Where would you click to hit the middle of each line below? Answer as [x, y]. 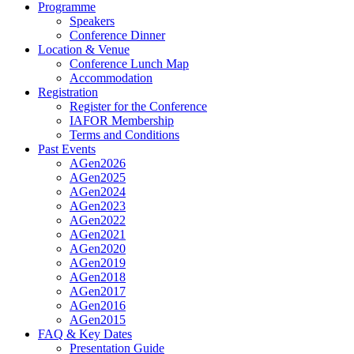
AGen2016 [98, 305]
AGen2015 [98, 320]
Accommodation [111, 78]
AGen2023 [98, 206]
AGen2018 [98, 277]
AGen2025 [98, 177]
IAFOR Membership [122, 121]
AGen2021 [98, 234]
